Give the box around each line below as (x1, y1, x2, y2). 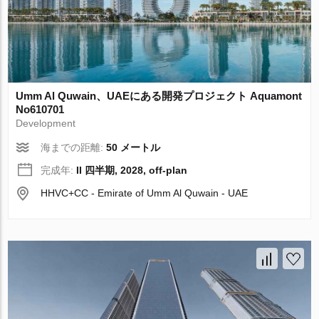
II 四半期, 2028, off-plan (76, 164, 188, 176)
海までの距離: (41, 141, 107, 153)
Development (16, 117, 76, 129)
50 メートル (106, 141, 161, 153)
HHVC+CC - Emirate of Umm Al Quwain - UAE (41, 187, 249, 199)
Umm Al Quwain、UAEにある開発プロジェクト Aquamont (16, 89, 303, 102)
